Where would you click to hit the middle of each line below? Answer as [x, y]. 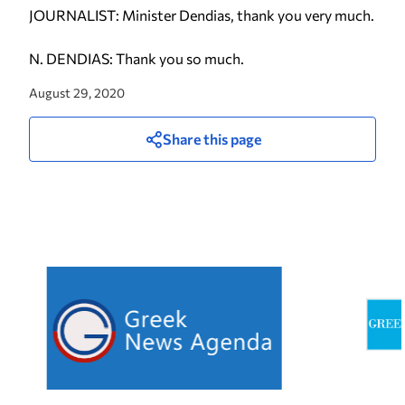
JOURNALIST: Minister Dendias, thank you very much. [202, 15]
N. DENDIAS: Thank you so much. [137, 58]
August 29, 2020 [77, 93]
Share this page [212, 139]
